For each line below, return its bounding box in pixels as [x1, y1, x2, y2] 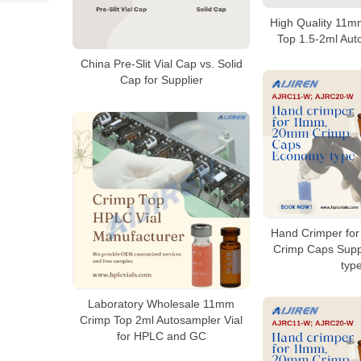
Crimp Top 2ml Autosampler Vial [80, 313, 243, 326]
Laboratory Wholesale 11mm [88, 297, 234, 310]
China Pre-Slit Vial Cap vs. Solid [80, 57, 243, 71]
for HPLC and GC [116, 329, 206, 342]
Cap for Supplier [119, 73, 203, 87]
